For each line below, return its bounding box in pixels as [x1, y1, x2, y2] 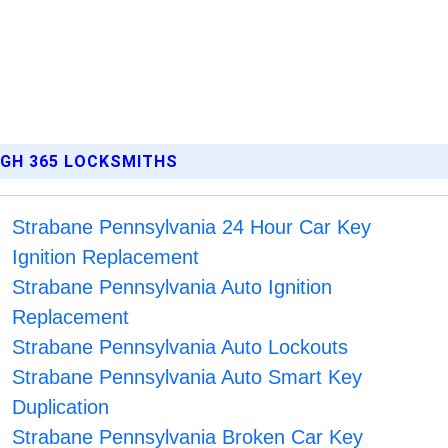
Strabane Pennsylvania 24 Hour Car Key [12, 216, 372, 239]
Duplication [12, 396, 110, 419]
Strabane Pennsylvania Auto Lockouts [12, 336, 349, 359]
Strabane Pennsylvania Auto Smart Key [12, 366, 363, 389]
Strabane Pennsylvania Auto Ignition [12, 276, 333, 299]
